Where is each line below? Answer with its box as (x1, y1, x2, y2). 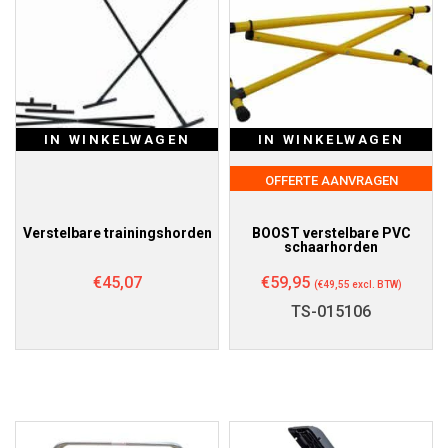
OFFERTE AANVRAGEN (264, 173, 398, 189)
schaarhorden (284, 239, 378, 256)
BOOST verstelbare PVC (251, 225, 411, 242)
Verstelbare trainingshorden (22, 225, 212, 242)
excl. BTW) (349, 279, 402, 291)
